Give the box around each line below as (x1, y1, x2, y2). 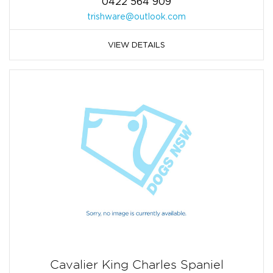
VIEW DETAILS (108, 40, 165, 49)
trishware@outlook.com (87, 12, 186, 21)
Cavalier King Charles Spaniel (49, 258, 224, 272)
